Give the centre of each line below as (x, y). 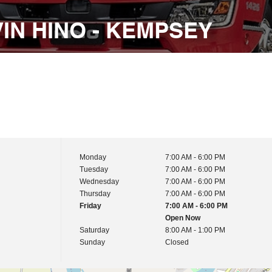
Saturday (94, 230)
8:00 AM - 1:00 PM (195, 230)
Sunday (92, 242)
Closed (177, 242)
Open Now (183, 218)
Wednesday (99, 182)
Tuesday (93, 169)
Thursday (95, 194)
